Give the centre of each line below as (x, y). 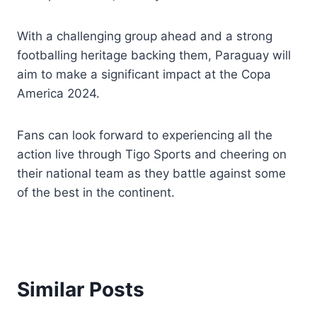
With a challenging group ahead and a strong (145, 36)
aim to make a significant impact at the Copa (144, 74)
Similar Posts (81, 289)
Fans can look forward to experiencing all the (145, 135)
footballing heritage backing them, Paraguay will (154, 55)
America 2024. (58, 93)
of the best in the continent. (96, 192)
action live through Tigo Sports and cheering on (152, 154)
